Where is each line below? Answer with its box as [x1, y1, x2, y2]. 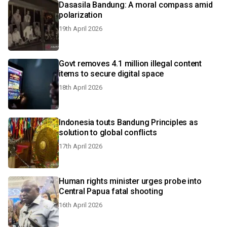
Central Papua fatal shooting [59, 186, 163, 196]
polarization [59, 10, 102, 20]
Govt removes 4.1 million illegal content [59, 59, 202, 68]
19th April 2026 [59, 25, 102, 32]
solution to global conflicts [59, 128, 157, 137]
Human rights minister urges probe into [59, 176, 202, 186]
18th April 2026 [59, 84, 102, 91]
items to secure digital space [59, 69, 164, 79]
